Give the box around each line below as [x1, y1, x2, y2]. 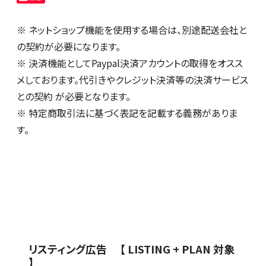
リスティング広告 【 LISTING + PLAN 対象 [28, 240, 235, 256]
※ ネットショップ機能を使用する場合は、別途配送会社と [17, 23, 247, 37]
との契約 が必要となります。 [17, 89, 131, 104]
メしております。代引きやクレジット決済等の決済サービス [17, 72, 248, 87]
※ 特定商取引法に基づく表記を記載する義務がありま [17, 106, 237, 121]
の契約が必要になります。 [17, 39, 121, 54]
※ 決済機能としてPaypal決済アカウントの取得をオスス [17, 56, 243, 71]
